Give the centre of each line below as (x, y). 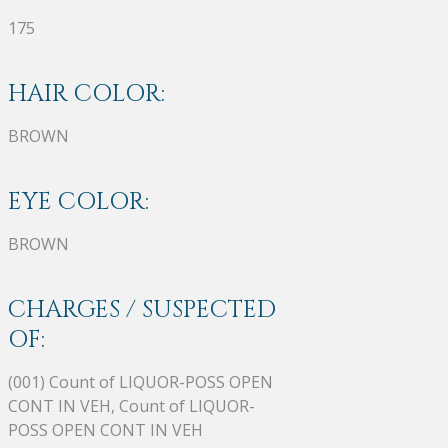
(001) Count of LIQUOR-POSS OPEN (140, 381)
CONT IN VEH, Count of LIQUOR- (131, 405)
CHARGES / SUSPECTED (142, 309)
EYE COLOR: (78, 201)
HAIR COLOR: (86, 93)
